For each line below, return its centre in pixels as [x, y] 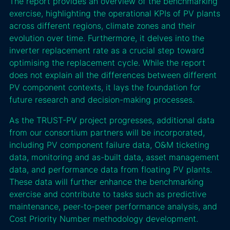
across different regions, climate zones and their [102, 25]
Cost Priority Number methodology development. [103, 218]
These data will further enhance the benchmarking [106, 181]
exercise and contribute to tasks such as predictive [108, 194]
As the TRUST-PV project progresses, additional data [112, 120]
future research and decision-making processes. [102, 99]
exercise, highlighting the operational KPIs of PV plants [114, 13]
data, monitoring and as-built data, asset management [114, 157]
